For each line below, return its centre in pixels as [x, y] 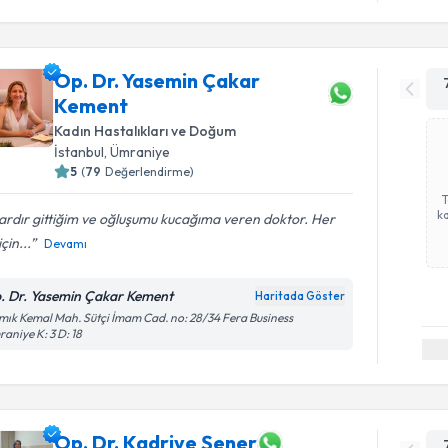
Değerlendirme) [150, 171]
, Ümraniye [137, 152]
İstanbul [79, 152]
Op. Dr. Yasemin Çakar [157, 80]
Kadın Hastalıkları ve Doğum [145, 131]
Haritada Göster [300, 296]
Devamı [66, 243]
